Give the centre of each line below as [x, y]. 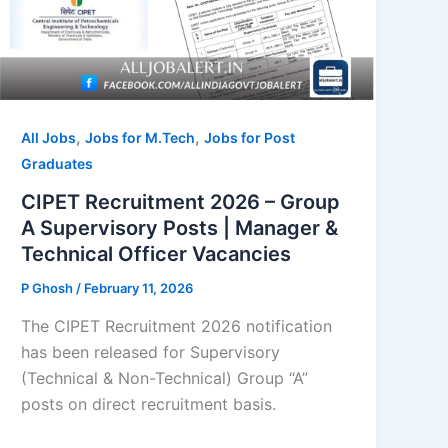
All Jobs [49, 138]
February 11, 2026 [139, 288]
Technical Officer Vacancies [156, 254]
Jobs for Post [250, 138]
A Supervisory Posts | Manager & [180, 228]
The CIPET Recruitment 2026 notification [177, 325]
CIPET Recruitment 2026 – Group [181, 202]
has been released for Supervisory [151, 351]
